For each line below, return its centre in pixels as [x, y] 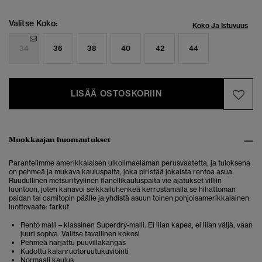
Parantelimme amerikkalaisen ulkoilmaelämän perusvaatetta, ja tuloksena [130, 163]
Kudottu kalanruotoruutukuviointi [75, 251]
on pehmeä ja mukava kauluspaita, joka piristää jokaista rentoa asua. [121, 172]
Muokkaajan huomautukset [60, 140]
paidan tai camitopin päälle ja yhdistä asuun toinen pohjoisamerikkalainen [129, 198]
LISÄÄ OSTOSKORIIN [116, 94]
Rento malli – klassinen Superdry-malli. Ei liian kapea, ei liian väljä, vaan [137, 225]
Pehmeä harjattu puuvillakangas [73, 243]
